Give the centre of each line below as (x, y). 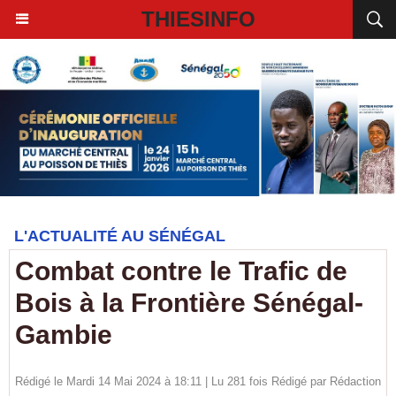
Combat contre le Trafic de (181, 271)
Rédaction (355, 381)
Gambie (64, 335)
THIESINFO (198, 19)
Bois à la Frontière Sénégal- (189, 303)
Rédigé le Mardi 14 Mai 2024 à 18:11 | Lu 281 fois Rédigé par (172, 381)
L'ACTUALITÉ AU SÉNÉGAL (120, 236)
